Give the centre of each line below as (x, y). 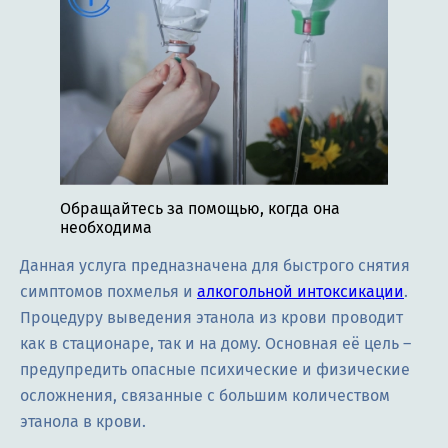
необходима (106, 228)
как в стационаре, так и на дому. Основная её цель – (215, 344)
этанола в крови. (83, 422)
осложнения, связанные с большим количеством (205, 396)
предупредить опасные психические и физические (215, 370)
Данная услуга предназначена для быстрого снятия (215, 266)
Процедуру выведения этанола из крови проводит (211, 318)
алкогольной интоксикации (300, 292)
